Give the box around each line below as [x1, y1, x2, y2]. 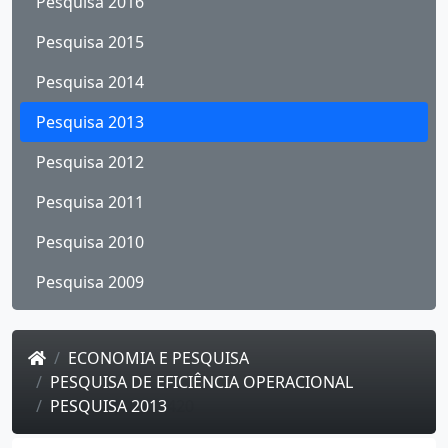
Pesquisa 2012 [36, 150, 144, 173]
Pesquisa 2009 [36, 270, 144, 293]
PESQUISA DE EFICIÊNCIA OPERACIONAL [50, 370, 353, 393]
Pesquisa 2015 [36, 30, 144, 53]
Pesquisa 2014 [36, 70, 144, 93]
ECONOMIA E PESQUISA [68, 346, 249, 369]
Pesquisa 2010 [36, 230, 144, 253]
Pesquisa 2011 [36, 190, 144, 213]
